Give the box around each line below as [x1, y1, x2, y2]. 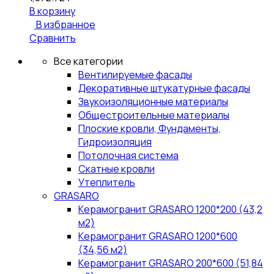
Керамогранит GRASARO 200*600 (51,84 [78, 256, 263, 270]
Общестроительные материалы [78, 108, 229, 122]
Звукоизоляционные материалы [78, 95, 228, 109]
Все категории [54, 54, 123, 68]
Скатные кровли [78, 162, 155, 176]
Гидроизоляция [78, 135, 152, 149]
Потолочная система [78, 149, 179, 163]
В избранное [36, 18, 95, 32]
